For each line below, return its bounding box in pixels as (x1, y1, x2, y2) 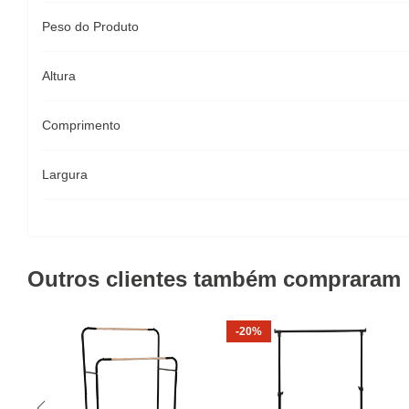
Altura (42, 68, 76, 83)
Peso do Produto (42, 19, 139, 34)
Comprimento (42, 118, 121, 132)
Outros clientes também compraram (27, 267, 401, 291)
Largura (42, 167, 88, 182)
